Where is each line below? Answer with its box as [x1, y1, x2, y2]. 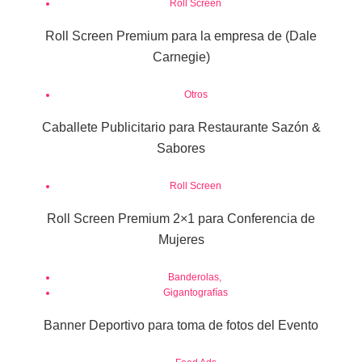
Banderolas [167, 271, 219, 284]
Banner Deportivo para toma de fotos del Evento [44, 318, 318, 333]
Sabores [157, 141, 205, 156]
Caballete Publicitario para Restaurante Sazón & [41, 120, 321, 135]
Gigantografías [163, 287, 228, 299]
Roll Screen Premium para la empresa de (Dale [45, 29, 317, 44]
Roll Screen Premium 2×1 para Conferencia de [47, 212, 315, 226]
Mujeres [158, 233, 204, 247]
